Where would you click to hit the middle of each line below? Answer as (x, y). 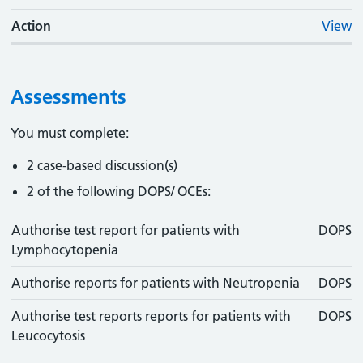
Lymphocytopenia (65, 250)
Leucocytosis (49, 335)
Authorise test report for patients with (126, 230)
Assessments (69, 97)
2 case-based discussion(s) (102, 165)
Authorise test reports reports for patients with (152, 316)
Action (32, 26)
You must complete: (70, 133)
